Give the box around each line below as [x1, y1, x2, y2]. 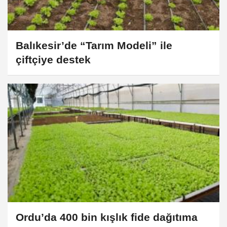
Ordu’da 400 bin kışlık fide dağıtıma [16, 211, 198, 223]
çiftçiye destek [16, 53, 91, 65]
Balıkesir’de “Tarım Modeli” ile [16, 39, 172, 51]
